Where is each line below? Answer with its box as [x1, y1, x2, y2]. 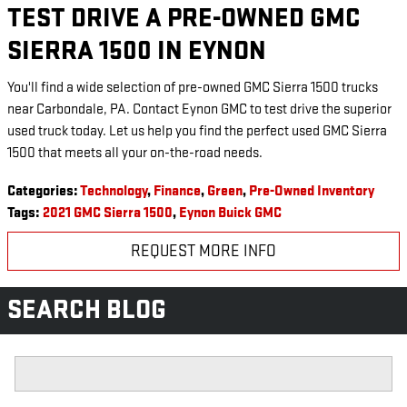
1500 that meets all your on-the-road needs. [7, 144, 263, 163]
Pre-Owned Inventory [249, 183, 374, 201]
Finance [154, 183, 201, 201]
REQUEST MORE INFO [131, 242, 276, 262]
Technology [80, 183, 147, 201]
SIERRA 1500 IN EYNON [7, 35, 266, 67]
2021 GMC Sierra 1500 [43, 204, 173, 223]
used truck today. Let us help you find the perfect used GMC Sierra [7, 123, 387, 141]
